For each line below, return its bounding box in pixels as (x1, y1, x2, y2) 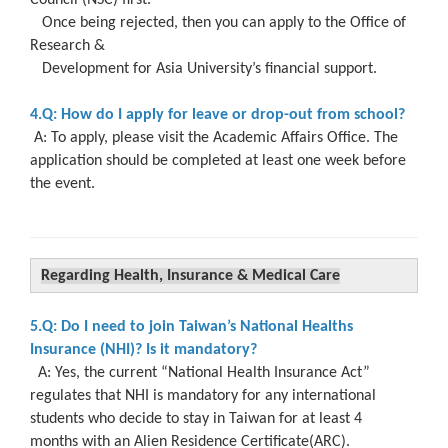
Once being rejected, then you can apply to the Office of (30, 14, 406, 31)
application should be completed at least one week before (30, 152, 406, 169)
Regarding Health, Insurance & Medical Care (41, 267, 340, 284)
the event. (30, 175, 95, 192)
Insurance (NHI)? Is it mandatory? (30, 341, 257, 358)
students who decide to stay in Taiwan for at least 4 (30, 410, 362, 427)
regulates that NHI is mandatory (30, 387, 242, 404)
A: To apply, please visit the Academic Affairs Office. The (34, 129, 398, 146)
